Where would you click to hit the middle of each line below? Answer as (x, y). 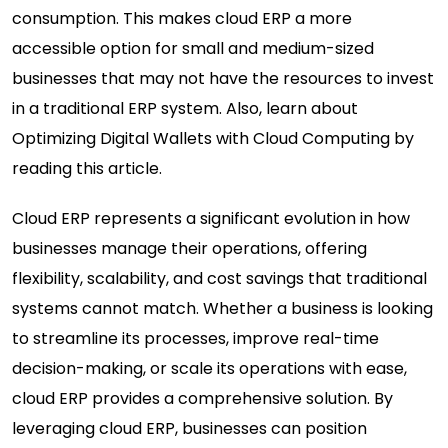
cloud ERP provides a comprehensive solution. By (202, 399)
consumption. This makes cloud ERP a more (182, 19)
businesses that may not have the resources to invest (223, 79)
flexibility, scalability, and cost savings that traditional (219, 279)
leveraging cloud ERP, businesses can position (189, 429)
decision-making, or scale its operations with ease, (209, 369)
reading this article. (87, 169)
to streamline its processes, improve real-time (195, 339)
